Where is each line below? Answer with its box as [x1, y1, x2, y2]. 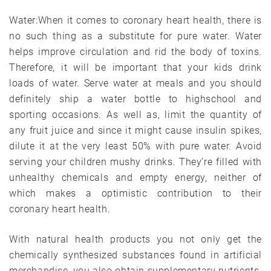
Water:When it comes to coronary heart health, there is [9, 14, 262, 26]
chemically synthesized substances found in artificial [9, 249, 262, 261]
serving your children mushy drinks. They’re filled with [9, 155, 262, 168]
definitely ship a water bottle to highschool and [9, 93, 262, 105]
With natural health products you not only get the [9, 233, 262, 245]
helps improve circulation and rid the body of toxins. [9, 45, 262, 57]
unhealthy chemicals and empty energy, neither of [9, 171, 262, 183]
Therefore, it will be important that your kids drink [9, 61, 262, 73]
